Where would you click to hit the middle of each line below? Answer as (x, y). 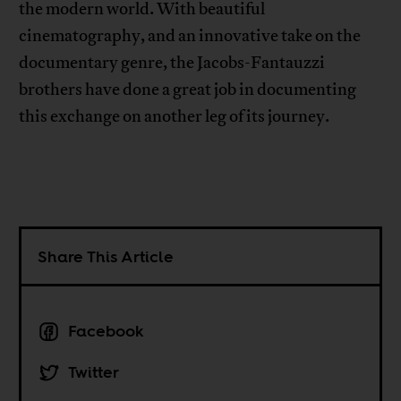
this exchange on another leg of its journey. (175, 117)
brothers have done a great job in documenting (188, 90)
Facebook (107, 331)
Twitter (94, 372)
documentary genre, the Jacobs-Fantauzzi (172, 63)
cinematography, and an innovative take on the (190, 36)
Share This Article (106, 257)
